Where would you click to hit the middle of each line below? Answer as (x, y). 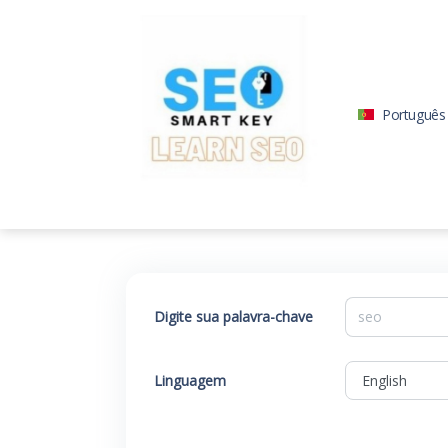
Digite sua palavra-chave (233, 316)
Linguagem (190, 380)
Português (414, 114)
